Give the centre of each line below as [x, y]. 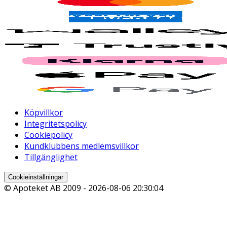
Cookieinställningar [36, 177]
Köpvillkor [44, 113]
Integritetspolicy [55, 124]
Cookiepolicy [48, 135]
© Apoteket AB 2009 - [46, 188]
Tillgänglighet [51, 157]
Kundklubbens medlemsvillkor [82, 146]
